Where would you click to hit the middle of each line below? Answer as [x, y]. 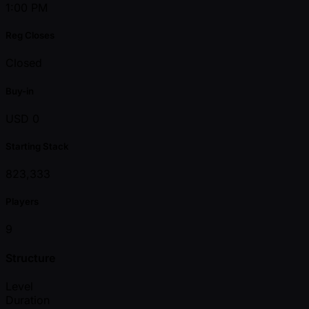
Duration [28, 300]
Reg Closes [30, 36]
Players [22, 202]
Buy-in [20, 91]
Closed [24, 63]
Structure [30, 258]
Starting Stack [37, 146]
